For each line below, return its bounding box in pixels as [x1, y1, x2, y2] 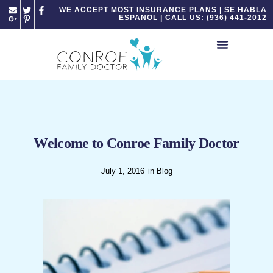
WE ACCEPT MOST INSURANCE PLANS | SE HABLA [59, 5, 267, 14]
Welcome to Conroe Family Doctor [34, 135, 239, 152]
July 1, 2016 [101, 166, 144, 176]
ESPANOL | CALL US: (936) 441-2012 [119, 13, 267, 22]
